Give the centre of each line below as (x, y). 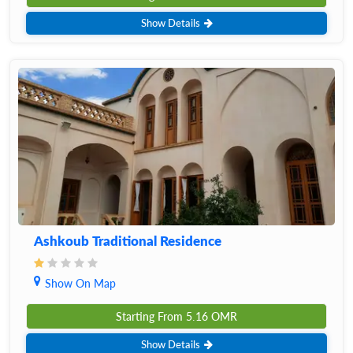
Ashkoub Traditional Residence (128, 241)
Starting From (151, 316)
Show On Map (80, 283)
